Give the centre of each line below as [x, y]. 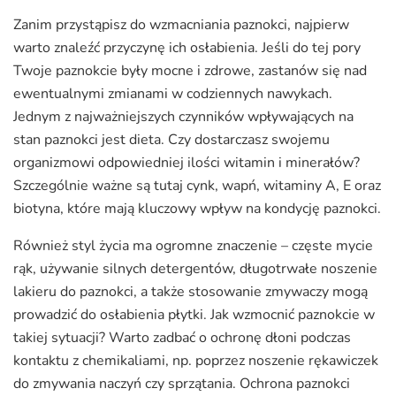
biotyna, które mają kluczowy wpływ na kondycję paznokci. [197, 209]
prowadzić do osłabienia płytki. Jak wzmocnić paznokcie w [194, 315]
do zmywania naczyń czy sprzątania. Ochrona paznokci [182, 384]
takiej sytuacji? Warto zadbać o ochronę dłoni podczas [182, 338]
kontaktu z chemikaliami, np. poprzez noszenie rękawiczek [196, 361]
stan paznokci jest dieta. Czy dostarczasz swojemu [171, 140]
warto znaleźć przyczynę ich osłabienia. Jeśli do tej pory [187, 48]
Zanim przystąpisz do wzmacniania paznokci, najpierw [181, 25]
